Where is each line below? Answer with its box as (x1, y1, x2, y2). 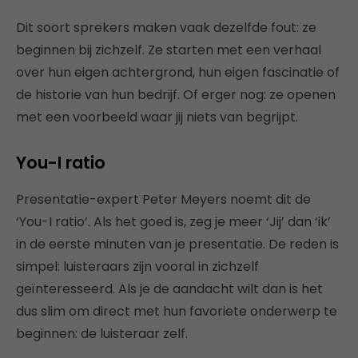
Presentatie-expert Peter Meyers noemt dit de (16, 190, 311, 209)
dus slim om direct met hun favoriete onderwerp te (16, 302, 337, 321)
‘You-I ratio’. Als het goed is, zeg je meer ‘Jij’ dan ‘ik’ (16, 213, 331, 232)
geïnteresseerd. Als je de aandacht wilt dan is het (16, 280, 323, 299)
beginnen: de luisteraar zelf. (16, 324, 188, 344)
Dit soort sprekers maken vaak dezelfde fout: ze (16, 18, 316, 38)
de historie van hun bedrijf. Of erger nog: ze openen (16, 86, 336, 105)
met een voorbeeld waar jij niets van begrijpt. (16, 108, 298, 127)
